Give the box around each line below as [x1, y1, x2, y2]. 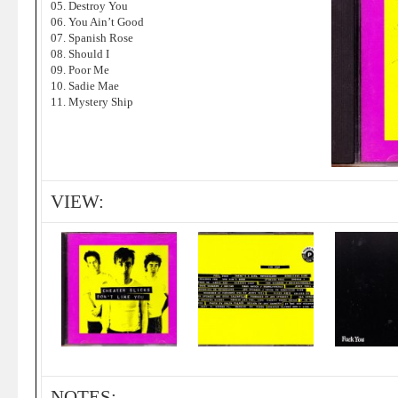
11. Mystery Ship [51, 95, 133, 108]
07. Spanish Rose [51, 31, 133, 44]
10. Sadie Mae [51, 79, 119, 92]
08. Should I [51, 47, 109, 60]
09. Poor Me [51, 63, 109, 76]
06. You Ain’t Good [51, 15, 144, 28]
